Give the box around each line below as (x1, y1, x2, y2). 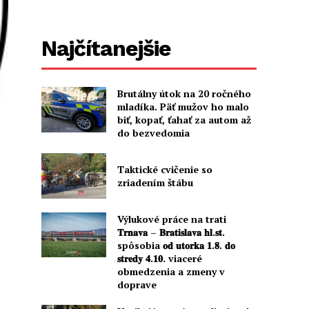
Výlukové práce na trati (117, 212, 226, 226)
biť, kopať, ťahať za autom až (117, 113, 251, 127)
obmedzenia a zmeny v (117, 264, 225, 278)
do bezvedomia (117, 126, 190, 140)
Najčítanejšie (41, 35, 172, 62)
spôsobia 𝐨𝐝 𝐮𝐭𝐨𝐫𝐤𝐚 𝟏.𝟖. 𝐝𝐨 (117, 238, 235, 252)
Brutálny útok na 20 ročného (117, 87, 251, 101)
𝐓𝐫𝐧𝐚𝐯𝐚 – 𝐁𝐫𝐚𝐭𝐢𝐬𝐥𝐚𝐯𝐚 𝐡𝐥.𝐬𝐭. (117, 225, 225, 239)
